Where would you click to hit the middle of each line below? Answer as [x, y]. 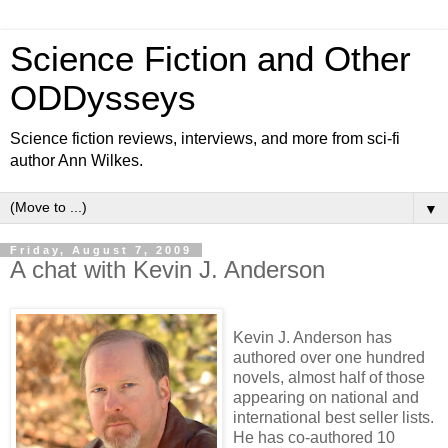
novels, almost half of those [329, 377]
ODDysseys [103, 98]
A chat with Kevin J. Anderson [167, 269]
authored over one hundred [329, 357]
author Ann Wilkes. [76, 160]
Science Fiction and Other [210, 59]
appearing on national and [326, 397]
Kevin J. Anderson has [312, 337]
